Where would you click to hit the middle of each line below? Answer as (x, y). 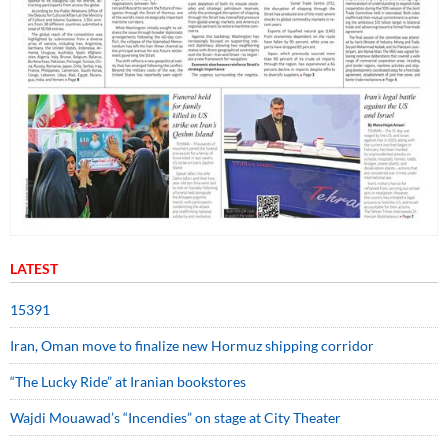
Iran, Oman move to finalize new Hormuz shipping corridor (192, 346)
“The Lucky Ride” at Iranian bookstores (128, 382)
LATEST (34, 269)
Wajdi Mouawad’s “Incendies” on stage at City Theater (175, 418)
